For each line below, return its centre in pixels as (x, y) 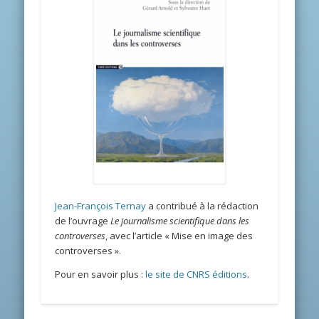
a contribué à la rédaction (203, 206)
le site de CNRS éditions (197, 274)
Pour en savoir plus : (100, 274)
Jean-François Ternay (101, 206)
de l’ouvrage (83, 221)
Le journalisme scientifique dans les (180, 221)
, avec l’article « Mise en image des (179, 236)
